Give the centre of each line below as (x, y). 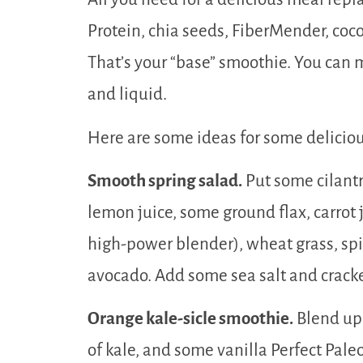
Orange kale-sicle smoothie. (190, 319)
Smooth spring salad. (165, 181)
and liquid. (127, 95)
